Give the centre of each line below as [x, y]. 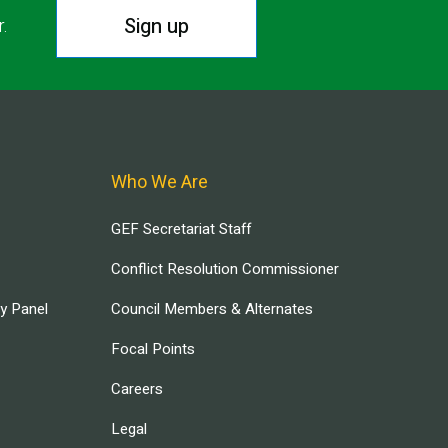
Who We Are [159, 182]
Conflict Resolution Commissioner [225, 268]
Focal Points [153, 348]
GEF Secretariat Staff [181, 228]
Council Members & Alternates [212, 308]
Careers [137, 388]
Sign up [156, 26]
